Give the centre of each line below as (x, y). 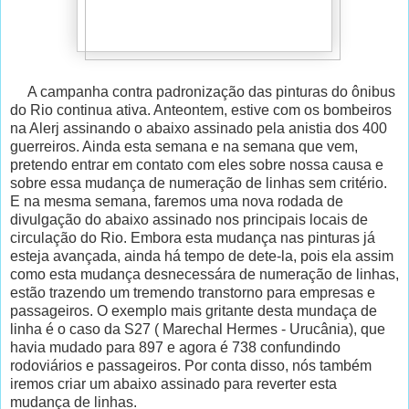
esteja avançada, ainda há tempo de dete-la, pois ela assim (202, 256)
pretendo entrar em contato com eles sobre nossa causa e (197, 164)
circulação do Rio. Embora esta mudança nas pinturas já (193, 237)
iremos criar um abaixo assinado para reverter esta (173, 383)
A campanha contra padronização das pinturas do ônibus (203, 91)
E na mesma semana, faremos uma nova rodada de (177, 201)
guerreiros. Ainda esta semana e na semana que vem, (184, 146)
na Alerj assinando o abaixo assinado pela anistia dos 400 (199, 128)
